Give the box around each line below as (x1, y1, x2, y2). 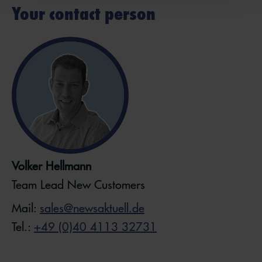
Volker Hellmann (12, 158, 91, 173)
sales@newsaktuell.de (40, 201, 144, 215)
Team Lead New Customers (12, 177, 145, 192)
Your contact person (12, 2, 156, 25)
